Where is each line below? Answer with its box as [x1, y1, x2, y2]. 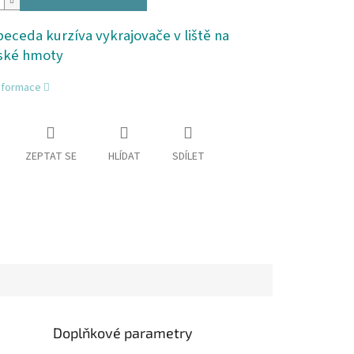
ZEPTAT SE [24, 149, 77, 165]
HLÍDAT [107, 149, 141, 165]
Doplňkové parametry [53, 323, 194, 341]
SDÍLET [171, 149, 205, 165]
